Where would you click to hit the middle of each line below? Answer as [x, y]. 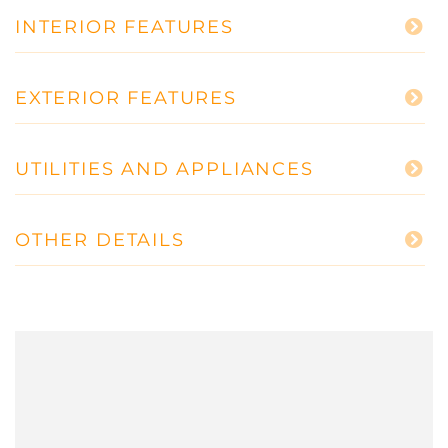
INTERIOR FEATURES [124, 26]
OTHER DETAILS [100, 239]
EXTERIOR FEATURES [126, 97]
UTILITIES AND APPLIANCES [164, 168]
